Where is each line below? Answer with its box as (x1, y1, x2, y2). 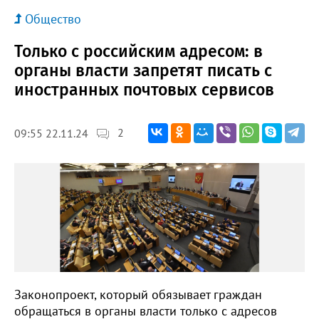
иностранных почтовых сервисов (14, 79, 274, 100)
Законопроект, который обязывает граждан (14, 286, 262, 303)
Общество (25, 10, 81, 27)
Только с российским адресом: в (14, 41, 263, 61)
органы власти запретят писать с (14, 60, 272, 80)
